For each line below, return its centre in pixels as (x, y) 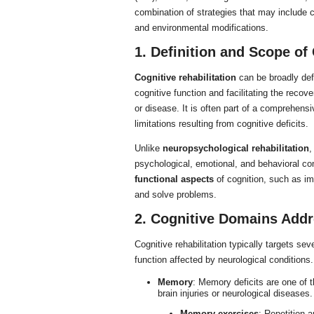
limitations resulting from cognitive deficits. (221, 124)
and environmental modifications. (202, 28)
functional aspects (174, 179)
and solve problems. (176, 194)
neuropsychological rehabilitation (236, 148)
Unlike (149, 148)
